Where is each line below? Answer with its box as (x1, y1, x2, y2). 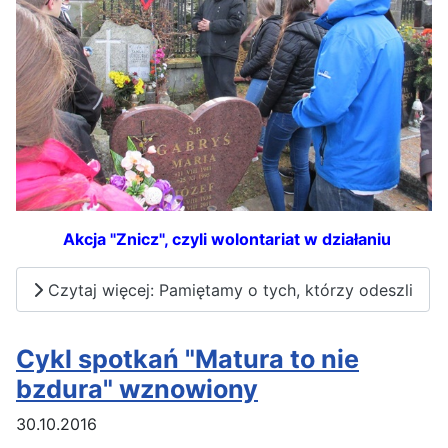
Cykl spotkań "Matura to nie (16, 344, 359, 375)
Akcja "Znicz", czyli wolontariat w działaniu (62, 228, 391, 249)
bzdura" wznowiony (16, 374, 258, 405)
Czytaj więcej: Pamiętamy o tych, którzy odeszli (43, 279, 413, 300)
